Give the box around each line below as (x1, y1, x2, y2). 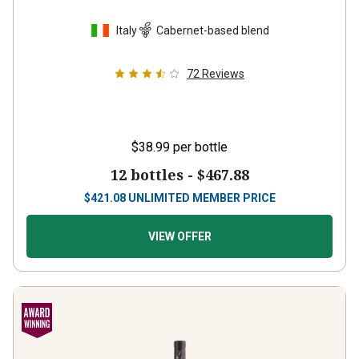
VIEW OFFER (147, 216, 212, 228)
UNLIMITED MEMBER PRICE (127, 177, 276, 190)
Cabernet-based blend (155, 9, 269, 22)
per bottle (173, 125, 228, 140)
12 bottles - (110, 151, 197, 170)
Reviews (202, 53, 244, 66)
